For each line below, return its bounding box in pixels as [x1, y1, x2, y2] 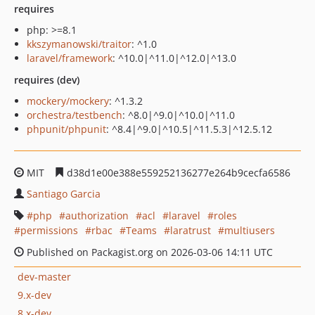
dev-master [18, 269, 71, 283]
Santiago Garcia [27, 187, 101, 200]
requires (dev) [14, 73, 79, 86]
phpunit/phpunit [27, 122, 106, 136]
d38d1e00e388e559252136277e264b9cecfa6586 [64, 166, 290, 179]
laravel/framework [27, 51, 112, 65]
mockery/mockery [27, 94, 109, 108]
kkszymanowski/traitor [27, 37, 131, 51]
